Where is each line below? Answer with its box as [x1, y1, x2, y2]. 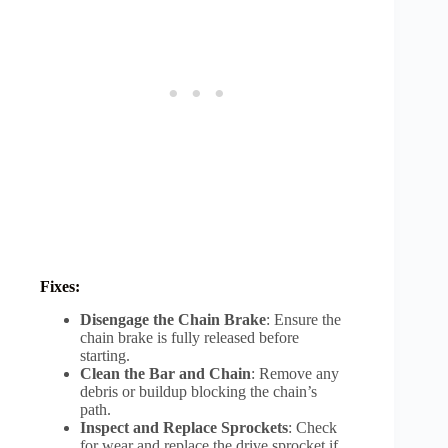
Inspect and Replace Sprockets [80, 419, 288, 437]
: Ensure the [266, 311, 341, 329]
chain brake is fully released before [80, 329, 299, 347]
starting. [80, 347, 134, 365]
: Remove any [251, 365, 339, 383]
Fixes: [40, 278, 80, 296]
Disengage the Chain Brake [80, 311, 266, 329]
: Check [288, 419, 337, 437]
